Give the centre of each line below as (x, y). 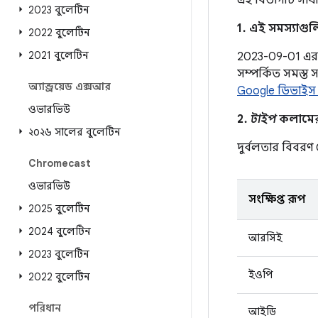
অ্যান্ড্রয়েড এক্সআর (70, 87)
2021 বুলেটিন (59, 55)
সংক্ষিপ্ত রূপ (277, 199)
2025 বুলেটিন (59, 209)
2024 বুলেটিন (60, 231)
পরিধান (45, 308)
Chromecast (60, 163)
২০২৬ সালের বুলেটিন (75, 132)
